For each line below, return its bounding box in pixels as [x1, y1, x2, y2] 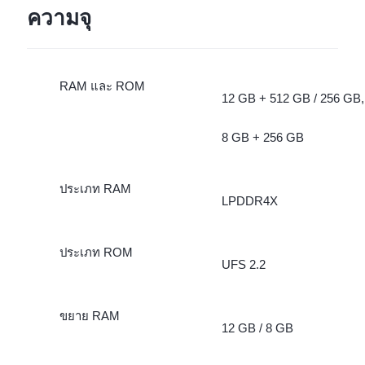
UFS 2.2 [221, 257, 266, 271]
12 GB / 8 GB [221, 320, 293, 335]
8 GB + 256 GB [221, 130, 304, 145]
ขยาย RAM [59, 308, 120, 323]
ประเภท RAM [59, 182, 131, 196]
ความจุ [26, 6, 91, 31]
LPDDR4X [221, 193, 278, 208]
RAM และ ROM [59, 79, 145, 94]
